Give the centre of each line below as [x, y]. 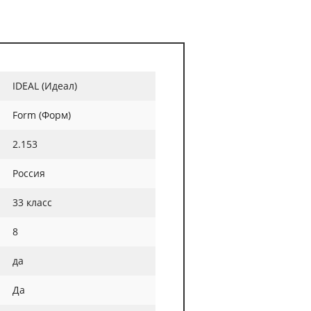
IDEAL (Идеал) [45, 86]
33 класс [32, 202]
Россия [29, 173]
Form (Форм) [42, 115]
